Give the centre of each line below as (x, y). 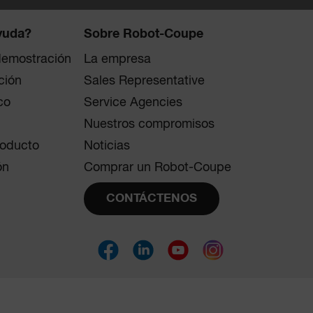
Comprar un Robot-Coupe (157, 168)
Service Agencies (133, 103)
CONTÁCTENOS (151, 199)
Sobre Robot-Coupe (143, 35)
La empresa (117, 60)
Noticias (107, 146)
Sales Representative (144, 81)
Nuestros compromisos (149, 125)
